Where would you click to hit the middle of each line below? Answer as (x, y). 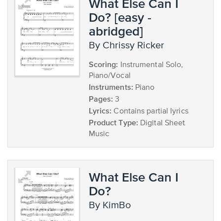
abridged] (116, 31)
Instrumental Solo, (151, 65)
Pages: (101, 99)
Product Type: (113, 122)
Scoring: (103, 64)
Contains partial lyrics (150, 111)
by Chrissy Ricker (129, 46)
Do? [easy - (120, 17)
